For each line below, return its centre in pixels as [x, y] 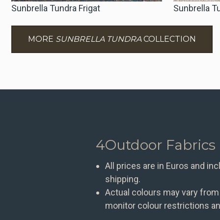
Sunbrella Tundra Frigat [55, 8]
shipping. [123, 179]
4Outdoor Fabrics [155, 145]
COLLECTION [168, 39]
